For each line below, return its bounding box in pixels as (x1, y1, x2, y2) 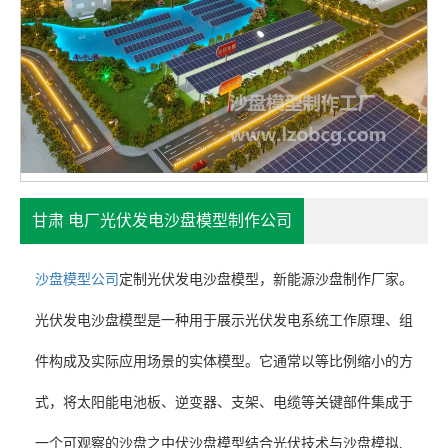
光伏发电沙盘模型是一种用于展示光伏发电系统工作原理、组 (35, 313, 413, 329)
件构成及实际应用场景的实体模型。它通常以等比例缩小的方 (35, 354, 413, 370)
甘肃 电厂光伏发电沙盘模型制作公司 (32, 212, 293, 230)
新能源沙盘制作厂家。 (273, 272, 413, 288)
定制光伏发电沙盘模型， (119, 272, 273, 288)
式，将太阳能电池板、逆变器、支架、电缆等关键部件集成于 (35, 395, 413, 411)
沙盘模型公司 (35, 272, 119, 288)
